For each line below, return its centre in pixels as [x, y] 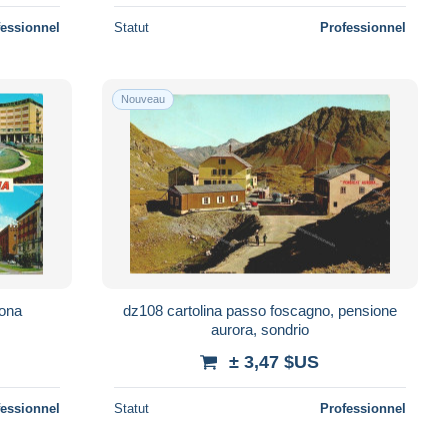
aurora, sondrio [259, 329]
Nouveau [142, 98]
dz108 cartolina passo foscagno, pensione [259, 310]
